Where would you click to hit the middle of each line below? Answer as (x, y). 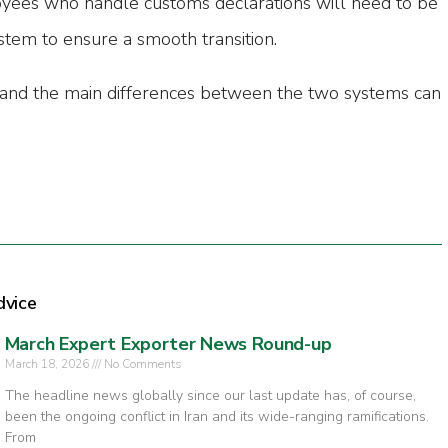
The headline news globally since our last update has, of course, (210, 396)
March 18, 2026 (48, 364)
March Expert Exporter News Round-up (168, 344)
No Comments (141, 364)
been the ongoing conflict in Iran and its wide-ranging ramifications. (216, 417)
